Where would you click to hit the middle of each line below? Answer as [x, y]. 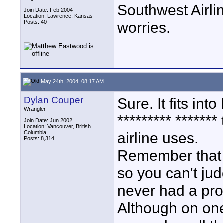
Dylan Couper [54, 100]
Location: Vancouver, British [57, 126]
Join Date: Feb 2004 [48, 10]
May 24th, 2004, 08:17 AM [71, 81]
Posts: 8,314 [39, 138]
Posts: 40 [35, 22]
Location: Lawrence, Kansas [58, 16]
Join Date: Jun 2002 [48, 120]
